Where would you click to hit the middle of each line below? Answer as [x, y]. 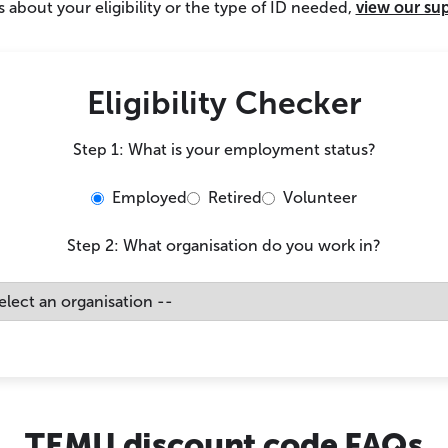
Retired [235, 198]
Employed [149, 198]
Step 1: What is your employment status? [224, 150]
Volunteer [320, 198]
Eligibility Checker [224, 103]
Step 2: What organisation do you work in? [224, 246]
